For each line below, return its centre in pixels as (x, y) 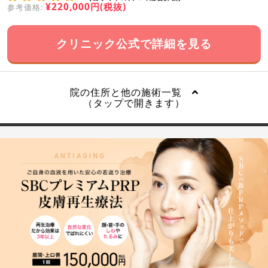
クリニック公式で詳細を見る (134, 43)
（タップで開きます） (134, 103)
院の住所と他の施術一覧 (131, 92)
